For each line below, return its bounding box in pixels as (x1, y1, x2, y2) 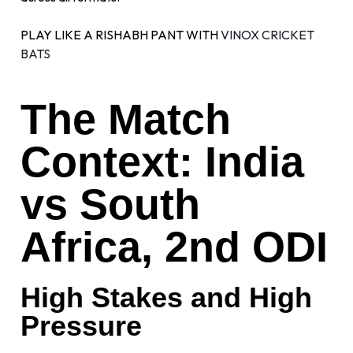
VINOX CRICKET (221, 27, 317, 43)
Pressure (20, 310, 142, 343)
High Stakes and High (20, 281, 312, 314)
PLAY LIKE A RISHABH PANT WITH (20, 27, 221, 43)
